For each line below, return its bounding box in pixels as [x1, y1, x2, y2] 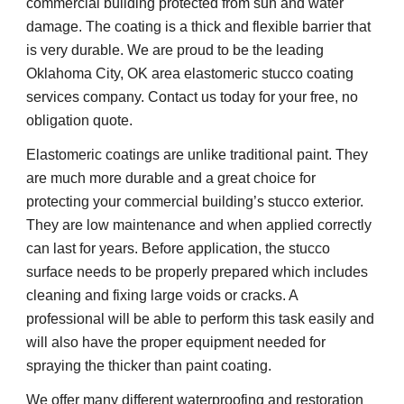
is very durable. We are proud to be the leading [26, 41, 325, 58]
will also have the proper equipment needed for [26, 334, 326, 350]
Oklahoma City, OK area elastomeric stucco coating [26, 65, 354, 81]
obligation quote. [26, 112, 133, 128]
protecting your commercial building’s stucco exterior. [26, 193, 364, 209]
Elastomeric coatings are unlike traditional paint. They [26, 146, 369, 162]
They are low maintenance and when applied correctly [26, 216, 372, 233]
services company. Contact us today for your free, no [26, 88, 359, 105]
